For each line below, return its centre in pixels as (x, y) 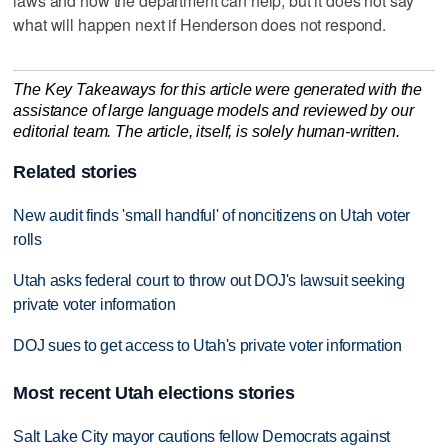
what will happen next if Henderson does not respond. (200, 24)
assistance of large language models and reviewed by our (213, 110)
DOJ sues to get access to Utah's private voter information (207, 345)
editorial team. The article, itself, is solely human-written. (206, 131)
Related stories (75, 172)
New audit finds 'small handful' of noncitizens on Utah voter (212, 216)
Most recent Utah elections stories (154, 393)
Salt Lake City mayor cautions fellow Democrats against (202, 437)
